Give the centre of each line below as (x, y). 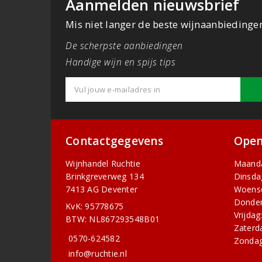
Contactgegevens (114, 141)
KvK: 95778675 (95, 206)
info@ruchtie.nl (98, 254)
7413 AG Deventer (102, 189)
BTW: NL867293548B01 (113, 219)
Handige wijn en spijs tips (120, 62)
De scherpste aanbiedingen (124, 45)
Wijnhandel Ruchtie (103, 164)
